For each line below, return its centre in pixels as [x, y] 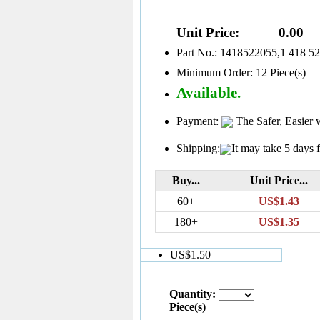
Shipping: [198, 148]
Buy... [186, 180]
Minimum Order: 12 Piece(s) [241, 72]
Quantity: [194, 294]
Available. [209, 92]
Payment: [199, 121]
